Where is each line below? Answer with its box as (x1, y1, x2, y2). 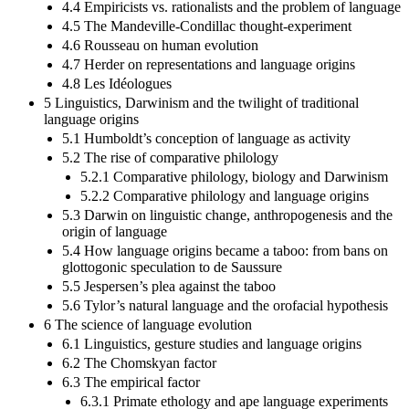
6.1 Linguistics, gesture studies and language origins (62, 335, 362, 351)
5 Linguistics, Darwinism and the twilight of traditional (44, 94, 359, 110)
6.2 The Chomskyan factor (62, 354, 216, 371)
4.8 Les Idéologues (62, 75, 172, 91)
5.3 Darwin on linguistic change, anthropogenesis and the (62, 206, 393, 223)
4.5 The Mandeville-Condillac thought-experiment (62, 17, 351, 34)
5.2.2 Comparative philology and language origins (80, 187, 369, 204)
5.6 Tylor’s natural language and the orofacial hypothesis (62, 297, 388, 313)
